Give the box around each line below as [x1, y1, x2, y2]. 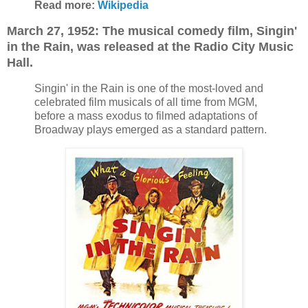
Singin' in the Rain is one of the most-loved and [34, 82, 263, 94]
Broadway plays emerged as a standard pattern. [34, 123, 267, 135]
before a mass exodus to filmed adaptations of [34, 109, 257, 122]
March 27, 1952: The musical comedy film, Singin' [7, 23, 297, 38]
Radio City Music [194, 39, 294, 54]
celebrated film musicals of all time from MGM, [34, 96, 257, 108]
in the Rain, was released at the [7, 39, 190, 54]
